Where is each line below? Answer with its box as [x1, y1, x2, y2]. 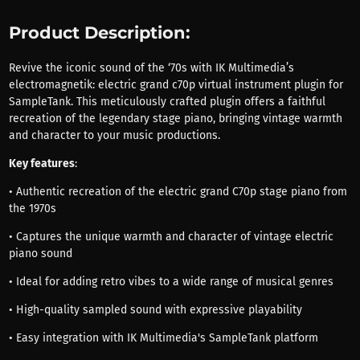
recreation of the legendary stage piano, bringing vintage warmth [8, 112, 342, 126]
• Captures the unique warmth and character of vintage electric [8, 230, 333, 244]
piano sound [8, 247, 72, 261]
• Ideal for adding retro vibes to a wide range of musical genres [8, 275, 333, 289]
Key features [8, 157, 75, 171]
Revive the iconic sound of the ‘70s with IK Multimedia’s [8, 61, 294, 76]
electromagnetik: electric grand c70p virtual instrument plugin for [8, 78, 343, 92]
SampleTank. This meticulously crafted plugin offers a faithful [8, 95, 325, 109]
